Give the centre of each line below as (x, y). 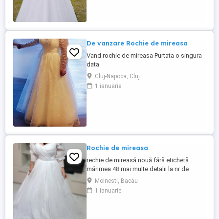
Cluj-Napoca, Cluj (117, 76)
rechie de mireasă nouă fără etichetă (138, 160)
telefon (97, 178)
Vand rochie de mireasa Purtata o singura (144, 55)
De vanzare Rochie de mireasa (137, 43)
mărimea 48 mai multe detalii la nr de (138, 169)
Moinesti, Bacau (116, 181)
